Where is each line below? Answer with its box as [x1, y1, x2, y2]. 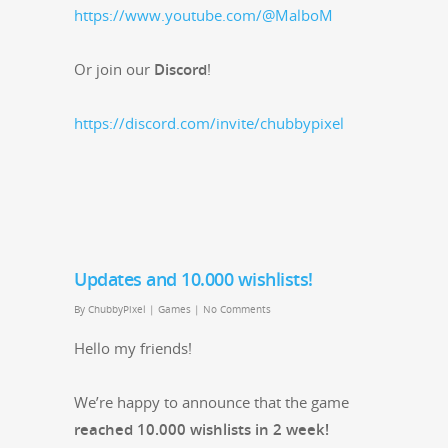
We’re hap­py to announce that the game [74, 391, 349, 412]
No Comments [203, 301, 271, 316]
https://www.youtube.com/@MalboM [74, 4, 333, 25]
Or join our [74, 58, 154, 79]
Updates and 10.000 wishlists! [74, 266, 313, 291]
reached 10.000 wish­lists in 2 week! [74, 418, 329, 439]
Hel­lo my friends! [74, 337, 192, 358]
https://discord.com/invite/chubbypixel [74, 112, 344, 133]
